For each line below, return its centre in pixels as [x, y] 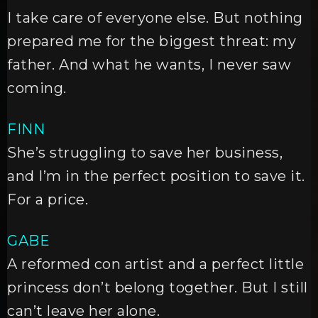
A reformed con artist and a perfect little [156, 264]
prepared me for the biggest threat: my [152, 41]
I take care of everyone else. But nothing [155, 18]
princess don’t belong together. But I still [158, 287]
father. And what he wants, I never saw [149, 65]
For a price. [48, 199]
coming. [37, 88]
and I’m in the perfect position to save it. [156, 176]
